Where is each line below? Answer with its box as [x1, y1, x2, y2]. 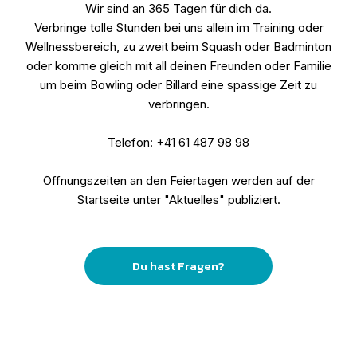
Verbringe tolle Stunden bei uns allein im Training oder [33, 20, 324, 35]
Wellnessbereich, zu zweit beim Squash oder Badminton [25, 39, 331, 54]
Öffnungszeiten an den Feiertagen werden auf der [42, 173, 315, 188]
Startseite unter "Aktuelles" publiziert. [76, 192, 280, 207]
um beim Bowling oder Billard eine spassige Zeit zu [40, 77, 317, 92]
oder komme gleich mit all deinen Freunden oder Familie [25, 58, 331, 73]
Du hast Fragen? [132, 257, 225, 275]
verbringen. [147, 96, 210, 112]
